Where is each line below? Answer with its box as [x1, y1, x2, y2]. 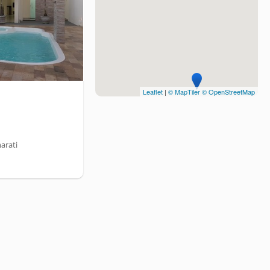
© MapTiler [168, 87, 200, 96]
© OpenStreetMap [202, 87, 255, 96]
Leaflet [143, 87, 163, 96]
